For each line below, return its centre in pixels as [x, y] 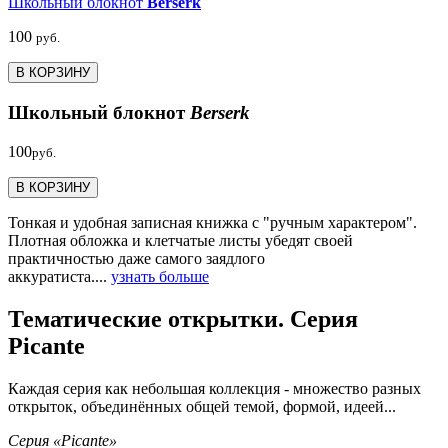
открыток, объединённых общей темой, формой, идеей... [202, 406]
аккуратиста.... [59, 276]
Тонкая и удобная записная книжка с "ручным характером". [212, 222]
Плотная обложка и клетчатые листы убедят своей [180, 240]
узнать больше [160, 276]
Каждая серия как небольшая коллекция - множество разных [214, 388]
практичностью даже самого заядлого [136, 258]
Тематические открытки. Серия [183, 318]
